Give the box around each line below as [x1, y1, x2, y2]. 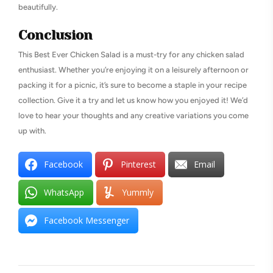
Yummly [122, 186, 154, 198]
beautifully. [18, 2, 58, 12]
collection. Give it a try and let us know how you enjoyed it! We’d [18, 96, 248, 105]
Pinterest [121, 158, 156, 170]
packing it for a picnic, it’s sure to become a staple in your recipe [18, 80, 247, 90]
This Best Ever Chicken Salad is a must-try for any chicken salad [18, 50, 244, 59]
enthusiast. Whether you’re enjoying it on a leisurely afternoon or [18, 65, 249, 74]
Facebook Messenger [44, 214, 129, 226]
